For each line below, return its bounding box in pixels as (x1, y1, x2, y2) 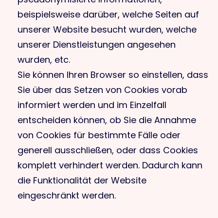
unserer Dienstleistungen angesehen (18, 38, 176, 51)
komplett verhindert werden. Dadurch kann (18, 159, 202, 171)
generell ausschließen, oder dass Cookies (18, 144, 198, 156)
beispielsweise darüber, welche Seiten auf (18, 8, 199, 20)
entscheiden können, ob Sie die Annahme (18, 114, 196, 126)
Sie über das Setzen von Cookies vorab (18, 84, 187, 96)
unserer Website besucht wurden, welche (18, 23, 197, 36)
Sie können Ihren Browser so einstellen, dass (18, 69, 208, 81)
